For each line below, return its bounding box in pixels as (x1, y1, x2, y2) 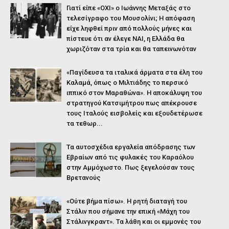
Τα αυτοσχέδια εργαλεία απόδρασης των (66, 143, 195, 151)
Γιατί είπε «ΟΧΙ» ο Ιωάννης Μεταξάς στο (66, 4, 191, 12)
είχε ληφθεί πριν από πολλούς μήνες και (66, 25, 192, 33)
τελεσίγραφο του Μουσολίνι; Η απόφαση (66, 14, 195, 22)
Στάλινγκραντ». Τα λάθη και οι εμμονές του (66, 218, 201, 226)
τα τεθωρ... (66, 120, 103, 128)
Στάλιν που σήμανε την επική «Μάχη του (66, 208, 190, 216)
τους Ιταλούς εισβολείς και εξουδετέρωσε (66, 109, 202, 118)
